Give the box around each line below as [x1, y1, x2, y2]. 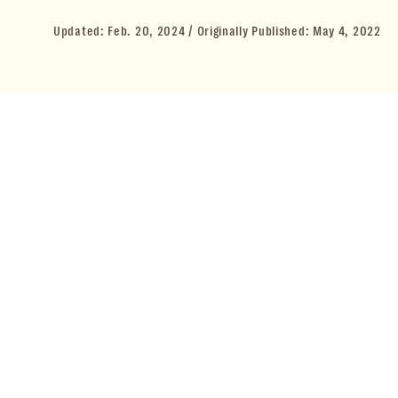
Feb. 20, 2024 [107, 24, 186, 38]
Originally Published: [196, 24, 313, 38]
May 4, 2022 [312, 24, 381, 38]
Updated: [53, 24, 108, 38]
